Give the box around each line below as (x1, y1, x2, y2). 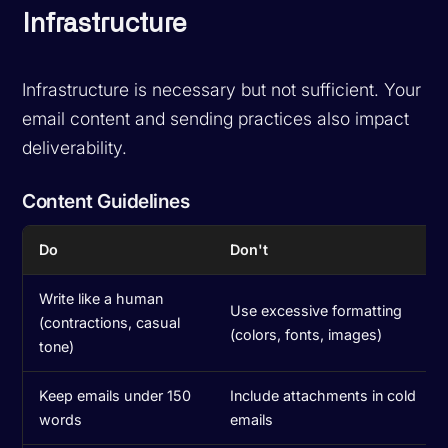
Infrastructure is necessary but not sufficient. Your (22, 78, 422, 100)
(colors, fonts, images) (230, 325, 383, 343)
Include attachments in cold (230, 386, 417, 404)
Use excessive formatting (230, 301, 403, 319)
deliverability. (22, 136, 128, 158)
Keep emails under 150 (39, 386, 192, 404)
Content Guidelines (22, 188, 190, 213)
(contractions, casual (39, 313, 181, 331)
